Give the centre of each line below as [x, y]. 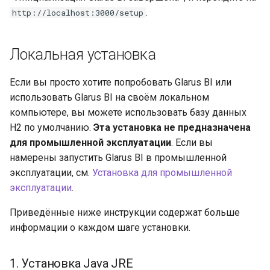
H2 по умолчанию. [52, 127]
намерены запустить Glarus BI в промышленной [118, 157]
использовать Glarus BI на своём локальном [109, 97]
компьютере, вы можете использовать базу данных [128, 112]
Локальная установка [83, 54]
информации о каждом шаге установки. [100, 227]
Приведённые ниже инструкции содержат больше [125, 212]
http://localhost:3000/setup [78, 12]
